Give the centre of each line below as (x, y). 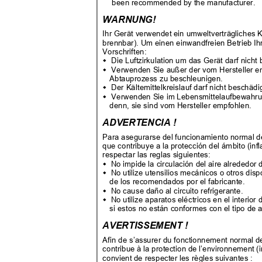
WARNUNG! (132, 20)
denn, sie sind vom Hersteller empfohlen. (183, 106)
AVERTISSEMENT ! (148, 226)
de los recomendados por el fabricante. (179, 182)
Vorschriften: (127, 52)
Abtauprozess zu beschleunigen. (168, 79)
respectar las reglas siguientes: (159, 155)
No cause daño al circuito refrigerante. (179, 191)
